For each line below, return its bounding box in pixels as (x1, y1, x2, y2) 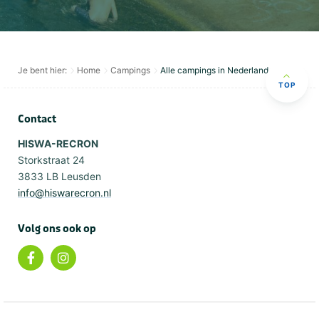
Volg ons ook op (18, 222, 96, 236)
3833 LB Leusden (18, 170, 101, 183)
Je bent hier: (18, 65, 67, 76)
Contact (18, 113, 56, 127)
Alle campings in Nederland (160, 65, 268, 76)
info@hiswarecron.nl (18, 187, 111, 199)
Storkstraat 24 (18, 154, 85, 167)
